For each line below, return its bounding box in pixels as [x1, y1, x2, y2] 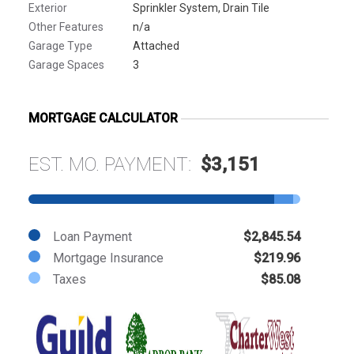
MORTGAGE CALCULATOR [28, 110, 178, 126]
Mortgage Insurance [53, 250, 164, 265]
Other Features [28, 20, 104, 33]
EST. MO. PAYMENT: [28, 153, 201, 175]
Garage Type [28, 39, 92, 52]
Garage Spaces [28, 58, 104, 71]
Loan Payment [53, 228, 132, 244]
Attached [133, 39, 179, 52]
